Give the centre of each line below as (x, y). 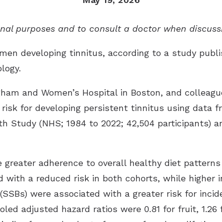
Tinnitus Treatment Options (120, 13)
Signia (143, 36)
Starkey (147, 57)
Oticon (145, 15)
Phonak (146, 122)
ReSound (149, 79)
